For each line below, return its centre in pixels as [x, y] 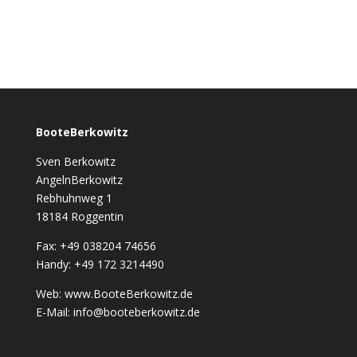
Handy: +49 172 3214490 [100, 264]
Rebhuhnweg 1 [74, 198]
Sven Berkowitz [75, 161]
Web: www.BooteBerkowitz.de [114, 293]
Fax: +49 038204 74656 [96, 245]
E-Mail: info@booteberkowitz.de [118, 312]
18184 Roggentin [79, 216]
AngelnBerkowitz [79, 179]
